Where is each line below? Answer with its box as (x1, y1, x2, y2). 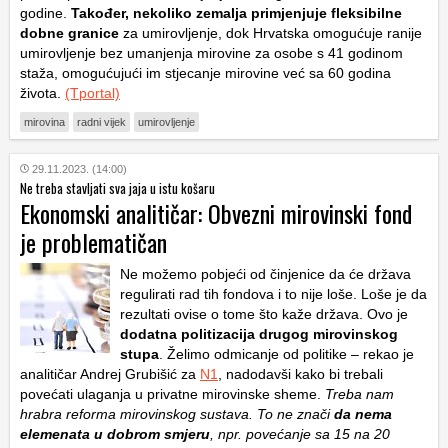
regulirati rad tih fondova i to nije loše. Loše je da (120, 286, 427, 303)
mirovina (24, 116, 65, 129)
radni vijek (77, 116, 126, 129)
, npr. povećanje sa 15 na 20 (210, 426, 390, 443)
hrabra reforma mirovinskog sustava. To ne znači (20, 406, 334, 423)
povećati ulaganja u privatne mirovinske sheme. (20, 386, 325, 403)
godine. (20, 5, 71, 22)
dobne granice (20, 25, 119, 42)
